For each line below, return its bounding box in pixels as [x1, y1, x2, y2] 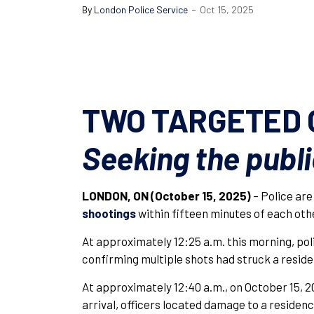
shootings [82, 206, 136, 220]
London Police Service [94, 3, 188, 15]
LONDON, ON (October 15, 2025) [82, 189, 251, 203]
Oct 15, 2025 [200, 3, 254, 15]
